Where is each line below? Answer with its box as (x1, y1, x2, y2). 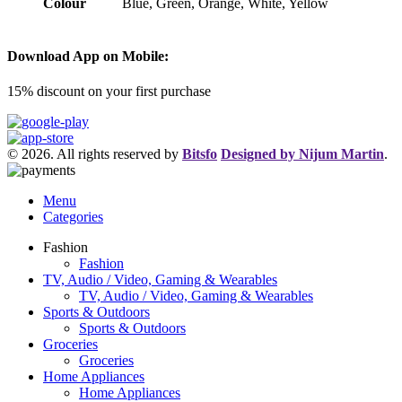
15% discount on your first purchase (7, 83, 211, 99)
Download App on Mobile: (7, 48, 169, 64)
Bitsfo (182, 145, 217, 162)
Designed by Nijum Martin (221, 145, 384, 162)
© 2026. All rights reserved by (7, 145, 182, 162)
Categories (43, 208, 103, 224)
